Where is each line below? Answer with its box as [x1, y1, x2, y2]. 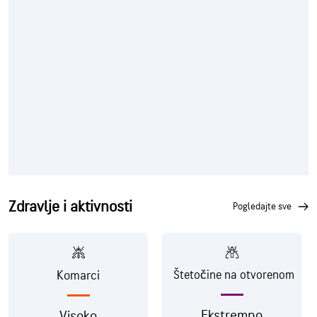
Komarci [57, 267, 100, 283]
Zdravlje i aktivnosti [8, 197, 132, 217]
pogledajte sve [238, 200, 292, 212]
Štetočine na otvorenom [173, 267, 294, 282]
